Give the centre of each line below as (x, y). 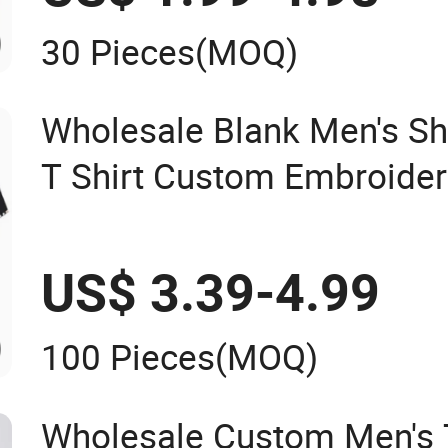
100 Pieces (128, 356)
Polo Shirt (118, 222)
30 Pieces (118, 51)
